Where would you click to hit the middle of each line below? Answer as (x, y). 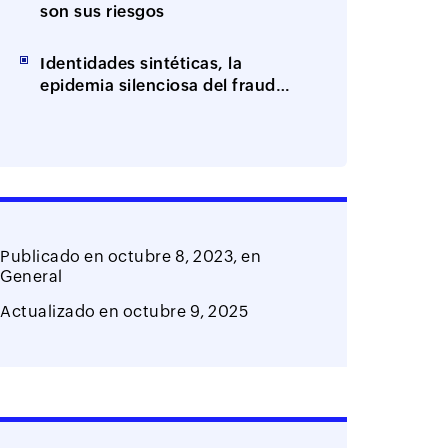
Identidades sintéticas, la (141, 63)
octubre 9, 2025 (185, 311)
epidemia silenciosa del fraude (163, 85)
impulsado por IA (109, 107)
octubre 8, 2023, (172, 256)
